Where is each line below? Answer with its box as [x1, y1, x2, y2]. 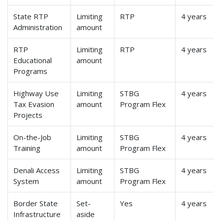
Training [13, 143, 41, 153]
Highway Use [13, 88, 59, 99]
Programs [13, 66, 48, 76]
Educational [13, 55, 52, 66]
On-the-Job [13, 132, 52, 143]
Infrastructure [13, 209, 61, 220]
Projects [13, 110, 43, 120]
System [13, 176, 39, 186]
